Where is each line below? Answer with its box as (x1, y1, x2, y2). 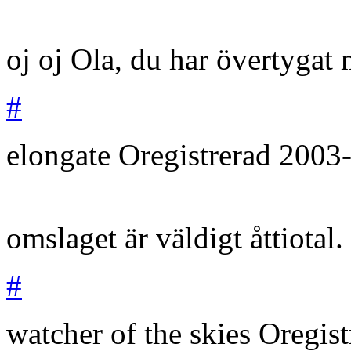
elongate (6, 137, 110, 172)
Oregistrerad (118, 137, 279, 172)
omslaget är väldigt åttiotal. (6, 220, 343, 255)
